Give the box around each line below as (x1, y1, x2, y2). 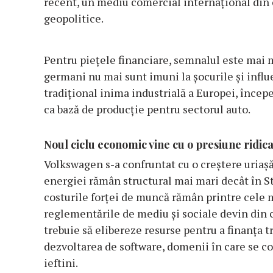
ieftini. (44, 255, 78, 271)
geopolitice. (44, 11, 104, 26)
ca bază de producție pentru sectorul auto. (44, 102, 250, 117)
